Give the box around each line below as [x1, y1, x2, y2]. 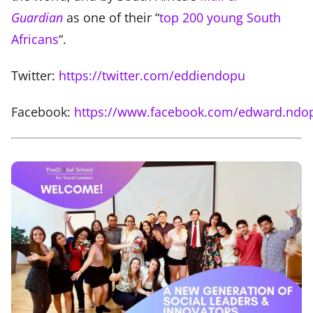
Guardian [11, 9, 63, 27]
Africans [11, 31, 59, 48]
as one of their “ [63, 9, 159, 27]
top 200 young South [159, 9, 281, 27]
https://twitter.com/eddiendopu [59, 67, 245, 85]
